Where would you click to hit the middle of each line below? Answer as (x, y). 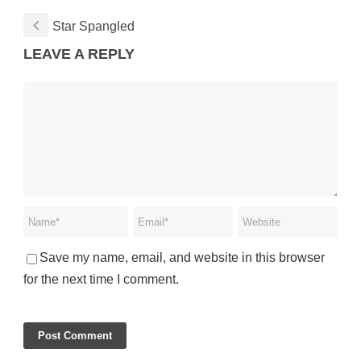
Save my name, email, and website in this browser (182, 258)
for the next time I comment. (101, 280)
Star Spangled (93, 27)
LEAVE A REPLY (79, 54)
